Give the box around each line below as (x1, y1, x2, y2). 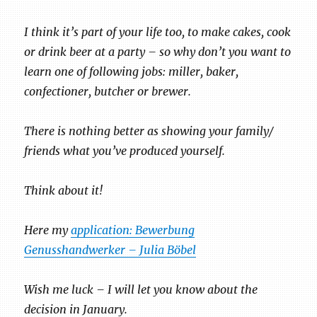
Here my (24, 222, 71, 237)
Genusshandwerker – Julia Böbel (24, 242, 197, 257)
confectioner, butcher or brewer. (24, 83, 192, 98)
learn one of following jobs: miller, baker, (24, 64, 239, 79)
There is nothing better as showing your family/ (24, 123, 275, 138)
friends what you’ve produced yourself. (24, 143, 226, 158)
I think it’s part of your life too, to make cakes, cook (24, 24, 292, 39)
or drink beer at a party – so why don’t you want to (24, 44, 292, 59)
